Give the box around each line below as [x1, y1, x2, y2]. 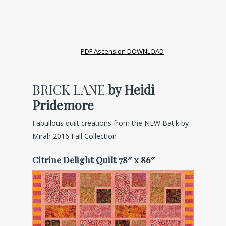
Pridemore [32, 96, 94, 114]
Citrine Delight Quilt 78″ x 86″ [32, 153, 155, 165]
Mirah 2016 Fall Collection [32, 131, 117, 141]
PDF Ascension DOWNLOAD [81, 46, 164, 56]
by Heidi [108, 80, 154, 98]
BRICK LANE [32, 80, 108, 98]
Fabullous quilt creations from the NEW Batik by [32, 118, 189, 128]
